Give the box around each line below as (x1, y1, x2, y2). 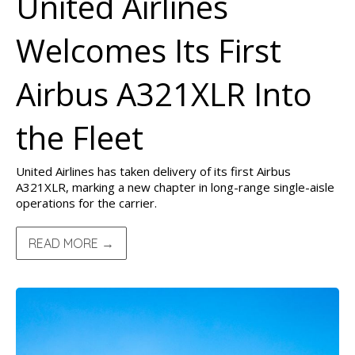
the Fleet (16, 116, 143, 159)
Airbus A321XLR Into (16, 72, 312, 116)
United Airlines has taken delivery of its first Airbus (16, 163, 291, 179)
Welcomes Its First (16, 29, 281, 72)
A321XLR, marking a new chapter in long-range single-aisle (16, 179, 334, 195)
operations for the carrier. (16, 195, 157, 211)
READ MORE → (29, 235, 114, 251)
